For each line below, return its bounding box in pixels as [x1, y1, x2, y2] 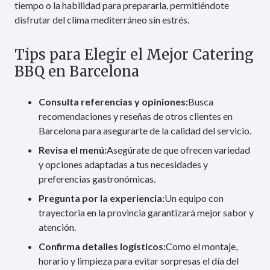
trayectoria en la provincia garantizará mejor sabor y [39, 207, 254, 219]
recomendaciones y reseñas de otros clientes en [39, 110, 233, 122]
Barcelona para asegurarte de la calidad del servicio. [39, 125, 251, 137]
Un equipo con [165, 192, 224, 204]
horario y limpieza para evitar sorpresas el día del [39, 255, 239, 267]
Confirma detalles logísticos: [39, 240, 166, 253]
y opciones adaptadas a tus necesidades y [39, 159, 208, 171]
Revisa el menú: [39, 144, 107, 156]
